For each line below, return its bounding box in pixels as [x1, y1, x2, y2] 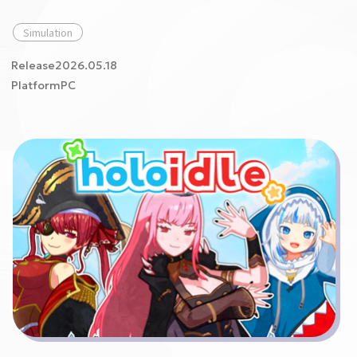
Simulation [23, 25, 73, 40]
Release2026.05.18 [11, 58, 117, 73]
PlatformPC [11, 78, 76, 92]
